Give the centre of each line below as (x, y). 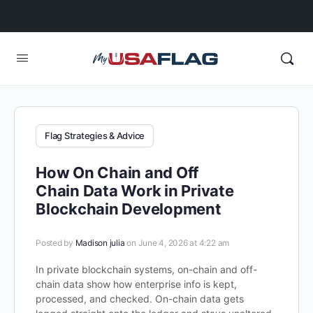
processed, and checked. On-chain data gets (140, 299)
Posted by (56, 243)
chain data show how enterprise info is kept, (136, 284)
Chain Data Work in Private (135, 191)
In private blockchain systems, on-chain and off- (146, 269)
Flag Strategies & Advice (95, 136)
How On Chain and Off (117, 173)
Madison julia (100, 243)
